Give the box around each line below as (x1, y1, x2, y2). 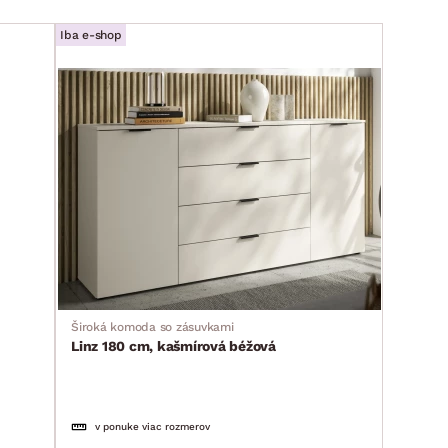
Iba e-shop (60, 27, 122, 42)
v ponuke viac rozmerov (95, 420, 210, 432)
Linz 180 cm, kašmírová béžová (71, 337, 276, 354)
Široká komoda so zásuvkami (71, 319, 234, 334)
